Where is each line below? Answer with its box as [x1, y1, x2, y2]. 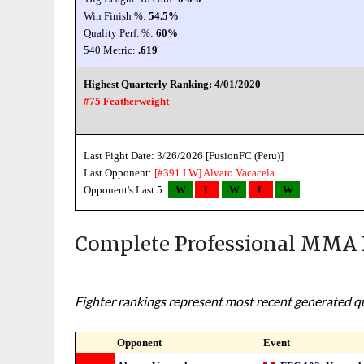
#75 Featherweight [84, 95, 170, 107]
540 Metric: [84, 44, 139, 56]
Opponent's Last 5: [84, 184, 169, 196]
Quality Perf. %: [84, 27, 157, 39]
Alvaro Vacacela [203, 167, 275, 179]
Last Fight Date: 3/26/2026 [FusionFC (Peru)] [84, 149, 284, 162]
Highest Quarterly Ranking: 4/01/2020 [84, 78, 262, 90]
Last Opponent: [84, 167, 155, 179]
